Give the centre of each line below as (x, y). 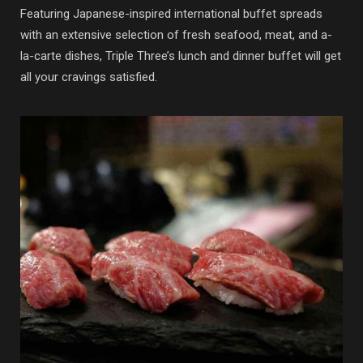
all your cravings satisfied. (89, 77)
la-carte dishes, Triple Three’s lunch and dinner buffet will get (181, 56)
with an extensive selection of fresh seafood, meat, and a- (176, 35)
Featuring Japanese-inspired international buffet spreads (171, 14)
